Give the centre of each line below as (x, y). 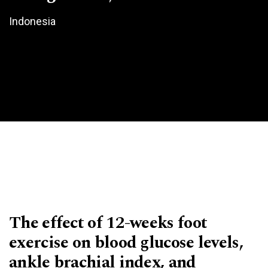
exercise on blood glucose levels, (126, 242)
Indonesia (32, 21)
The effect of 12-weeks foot (108, 223)
